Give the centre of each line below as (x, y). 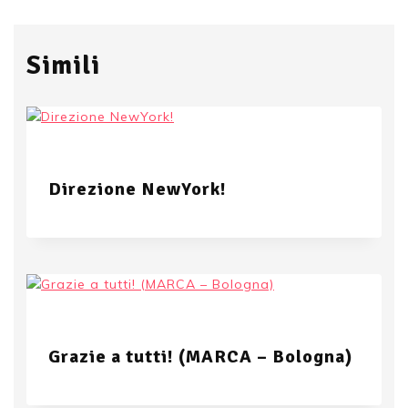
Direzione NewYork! (138, 189)
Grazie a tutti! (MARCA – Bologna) (200, 356)
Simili (63, 65)
